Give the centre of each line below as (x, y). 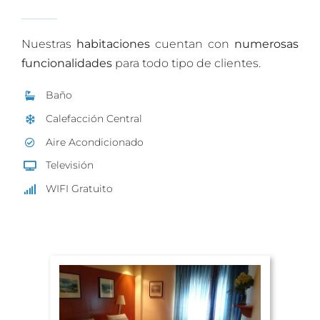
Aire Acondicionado (94, 142)
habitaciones (113, 44)
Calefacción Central (94, 118)
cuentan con (192, 44)
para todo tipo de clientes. (186, 64)
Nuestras (49, 44)
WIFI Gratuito (79, 189)
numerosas (266, 44)
